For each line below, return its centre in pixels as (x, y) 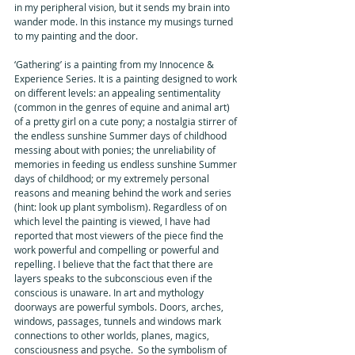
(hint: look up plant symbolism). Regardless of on (122, 206)
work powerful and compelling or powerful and (118, 249)
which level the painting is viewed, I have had (113, 221)
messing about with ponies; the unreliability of (116, 149)
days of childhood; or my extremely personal (113, 178)
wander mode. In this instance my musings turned (125, 21)
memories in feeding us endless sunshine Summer (127, 164)
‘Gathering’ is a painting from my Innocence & (115, 64)
